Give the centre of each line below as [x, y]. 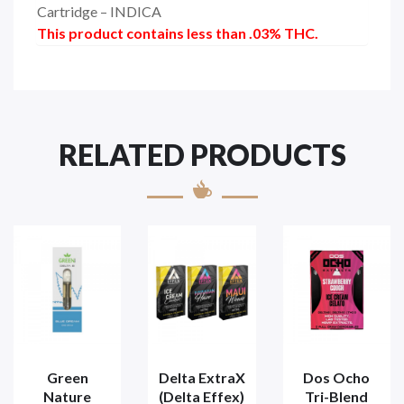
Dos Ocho [337, 378]
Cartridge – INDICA [99, 12]
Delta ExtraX [202, 378]
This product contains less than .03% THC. [178, 33]
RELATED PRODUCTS [202, 155]
